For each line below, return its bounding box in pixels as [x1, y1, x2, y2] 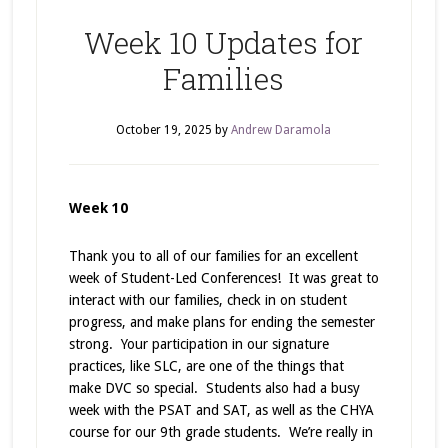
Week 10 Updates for [84, 23, 364, 62]
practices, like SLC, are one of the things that [68, 358, 344, 374]
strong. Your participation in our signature [68, 336, 329, 352]
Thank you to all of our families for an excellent [68, 248, 358, 264]
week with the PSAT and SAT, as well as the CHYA [68, 402, 374, 418]
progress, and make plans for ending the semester [68, 314, 375, 330]
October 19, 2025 [116, 123, 213, 137]
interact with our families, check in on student [68, 292, 347, 308]
